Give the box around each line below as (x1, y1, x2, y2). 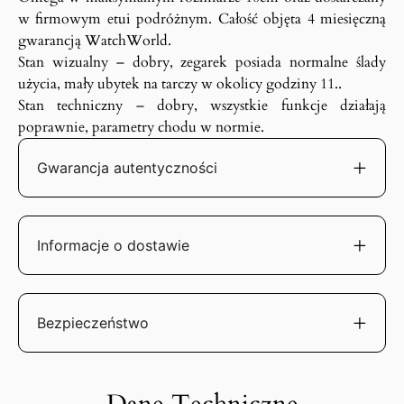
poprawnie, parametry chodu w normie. (18, 117, 264, 138)
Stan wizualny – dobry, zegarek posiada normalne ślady (18, 52, 386, 73)
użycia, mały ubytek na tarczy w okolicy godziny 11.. (18, 74, 342, 95)
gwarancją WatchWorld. (18, 31, 171, 51)
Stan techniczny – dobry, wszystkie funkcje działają (18, 96, 386, 116)
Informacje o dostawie (37, 236, 189, 255)
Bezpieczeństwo (37, 314, 149, 333)
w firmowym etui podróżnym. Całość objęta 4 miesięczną (18, 9, 386, 30)
